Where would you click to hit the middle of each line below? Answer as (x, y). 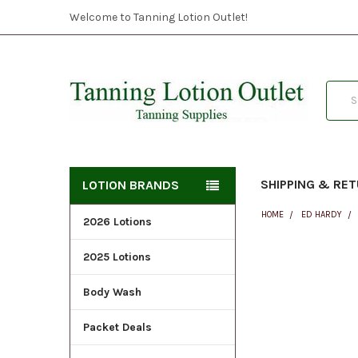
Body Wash (112, 292)
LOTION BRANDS (130, 185)
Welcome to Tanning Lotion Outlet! (158, 17)
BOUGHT (271, 279)
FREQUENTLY (282, 265)
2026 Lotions (117, 221)
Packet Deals (117, 327)
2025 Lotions (117, 257)
